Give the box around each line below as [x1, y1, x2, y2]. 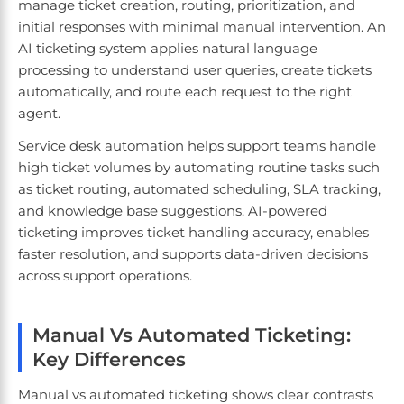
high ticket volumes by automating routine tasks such [18, 159, 380, 177]
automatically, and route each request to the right [18, 83, 352, 101]
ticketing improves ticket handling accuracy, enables [18, 224, 369, 242]
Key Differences [32, 348, 186, 372]
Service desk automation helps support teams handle [18, 137, 376, 155]
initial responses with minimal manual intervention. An [18, 18, 386, 36]
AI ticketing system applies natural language [18, 40, 317, 58]
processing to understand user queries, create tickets [18, 61, 372, 79]
